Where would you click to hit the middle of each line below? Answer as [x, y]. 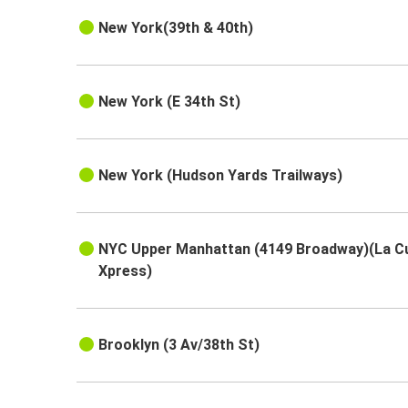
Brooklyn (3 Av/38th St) [179, 345]
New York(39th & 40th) [176, 28]
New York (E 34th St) [170, 102]
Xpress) [126, 271]
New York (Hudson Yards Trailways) [221, 176]
